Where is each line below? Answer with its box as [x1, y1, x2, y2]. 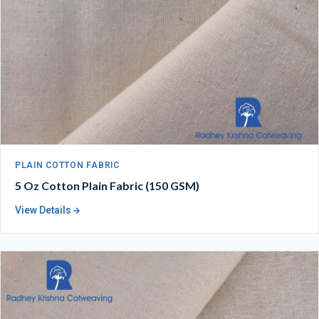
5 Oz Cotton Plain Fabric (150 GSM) [15, 179, 199, 193]
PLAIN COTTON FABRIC [15, 158, 120, 172]
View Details [15, 203, 71, 219]
